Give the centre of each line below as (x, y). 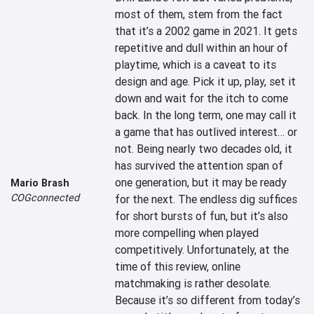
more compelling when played (187, 233)
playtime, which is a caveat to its (196, 64)
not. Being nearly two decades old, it (204, 149)
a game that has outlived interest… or (206, 132)
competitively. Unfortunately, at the (202, 250)
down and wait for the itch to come (202, 98)
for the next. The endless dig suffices (206, 199)
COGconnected (45, 198)
